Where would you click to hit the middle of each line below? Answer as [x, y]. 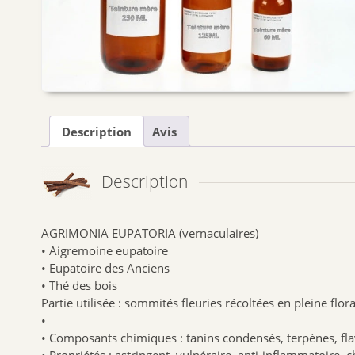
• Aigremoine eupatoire [105, 250]
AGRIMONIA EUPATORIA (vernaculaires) [150, 233]
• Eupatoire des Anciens [105, 267]
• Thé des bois [79, 285]
